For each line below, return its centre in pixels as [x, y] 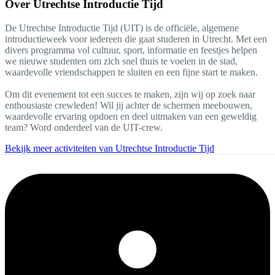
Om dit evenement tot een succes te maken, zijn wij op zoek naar [130, 94]
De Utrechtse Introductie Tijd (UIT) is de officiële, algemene [122, 28]
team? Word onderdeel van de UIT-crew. [84, 127]
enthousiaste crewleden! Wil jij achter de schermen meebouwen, [129, 105]
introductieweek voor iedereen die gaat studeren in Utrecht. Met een [136, 39]
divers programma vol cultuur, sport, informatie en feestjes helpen [131, 50]
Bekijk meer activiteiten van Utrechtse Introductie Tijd [110, 148]
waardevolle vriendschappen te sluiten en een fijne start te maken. [131, 72]
